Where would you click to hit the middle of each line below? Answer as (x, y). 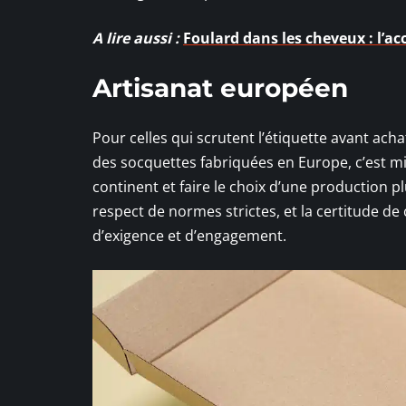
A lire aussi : (136, 38)
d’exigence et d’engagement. (189, 235)
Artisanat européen (220, 87)
